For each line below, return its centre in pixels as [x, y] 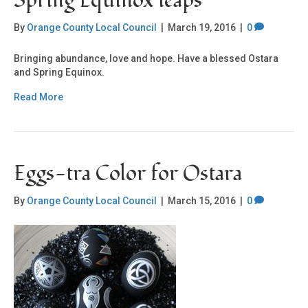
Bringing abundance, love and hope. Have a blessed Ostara [146, 59]
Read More [38, 97]
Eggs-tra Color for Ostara [128, 174]
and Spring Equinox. [59, 73]
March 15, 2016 [202, 201]
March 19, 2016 [202, 28]
